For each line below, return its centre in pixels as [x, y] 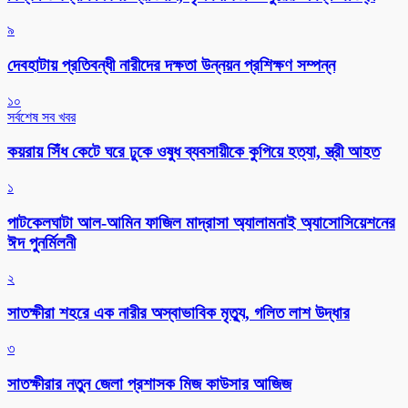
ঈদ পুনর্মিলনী [41, 242]
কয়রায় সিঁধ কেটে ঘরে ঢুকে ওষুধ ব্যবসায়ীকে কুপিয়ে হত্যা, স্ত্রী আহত [194, 152]
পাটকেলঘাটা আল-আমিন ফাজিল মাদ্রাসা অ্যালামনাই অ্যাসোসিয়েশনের [201, 222]
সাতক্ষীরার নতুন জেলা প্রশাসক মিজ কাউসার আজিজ [149, 383]
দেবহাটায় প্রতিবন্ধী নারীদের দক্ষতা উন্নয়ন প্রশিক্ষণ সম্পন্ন [171, 65]
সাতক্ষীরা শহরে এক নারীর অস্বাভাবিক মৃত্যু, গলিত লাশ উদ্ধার [178, 313]
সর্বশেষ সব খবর [41, 117]
